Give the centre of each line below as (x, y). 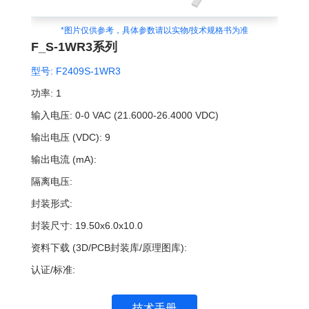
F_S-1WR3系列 (74, 47)
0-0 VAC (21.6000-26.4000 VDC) (147, 116)
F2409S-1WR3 (87, 71)
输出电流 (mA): (63, 160)
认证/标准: (53, 270)
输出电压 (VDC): (66, 138)
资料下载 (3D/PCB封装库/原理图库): (109, 248)
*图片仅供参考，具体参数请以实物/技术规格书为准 (154, 31)
